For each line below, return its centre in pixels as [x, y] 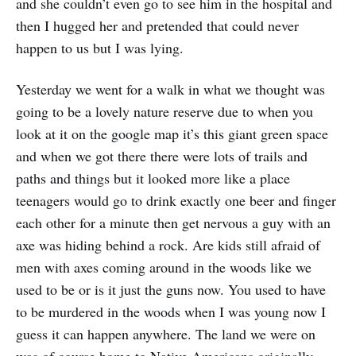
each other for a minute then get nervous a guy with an [173, 223]
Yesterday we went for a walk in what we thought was [170, 89]
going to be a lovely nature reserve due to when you [164, 112]
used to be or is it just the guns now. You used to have [171, 290]
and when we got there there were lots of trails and [162, 156]
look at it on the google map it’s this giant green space [172, 134]
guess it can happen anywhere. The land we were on [166, 334]
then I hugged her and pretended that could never [157, 26]
